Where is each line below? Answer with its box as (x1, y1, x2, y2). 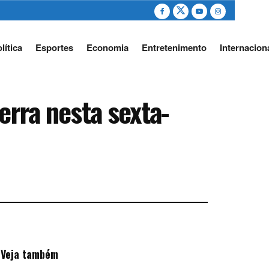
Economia (86, 41, 128, 54)
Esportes (35, 41, 73, 54)
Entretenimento (141, 41, 207, 54)
